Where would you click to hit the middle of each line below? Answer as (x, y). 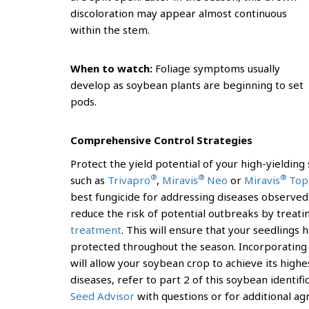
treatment (96, 230)
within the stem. (110, 30)
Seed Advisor (102, 296)
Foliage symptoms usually (218, 68)
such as (89, 180)
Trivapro (129, 180)
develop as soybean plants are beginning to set (187, 85)
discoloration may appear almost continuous (179, 13)
